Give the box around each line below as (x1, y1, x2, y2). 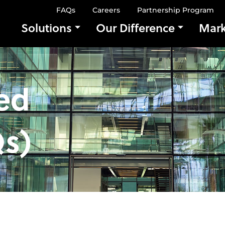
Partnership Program (137, 6, 214, 15)
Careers (92, 6, 120, 15)
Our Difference (96, 19, 175, 36)
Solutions (21, 19, 72, 36)
